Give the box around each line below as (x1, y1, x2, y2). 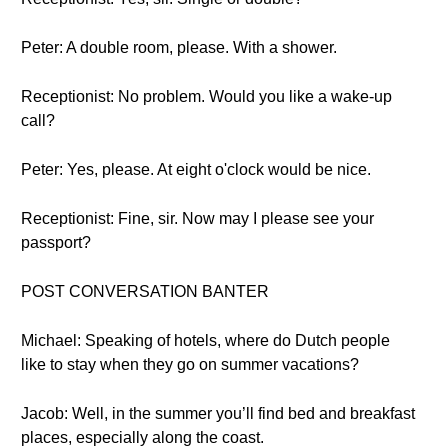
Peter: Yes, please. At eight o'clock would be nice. (21, 161, 371, 178)
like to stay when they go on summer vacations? (21, 356, 359, 373)
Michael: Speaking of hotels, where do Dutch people (21, 332, 390, 349)
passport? (21, 234, 91, 251)
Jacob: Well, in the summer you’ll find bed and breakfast (21, 405, 415, 422)
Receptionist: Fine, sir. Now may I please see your (21, 210, 374, 227)
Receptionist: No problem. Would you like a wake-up (21, 88, 392, 105)
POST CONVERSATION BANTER (21, 283, 269, 300)
